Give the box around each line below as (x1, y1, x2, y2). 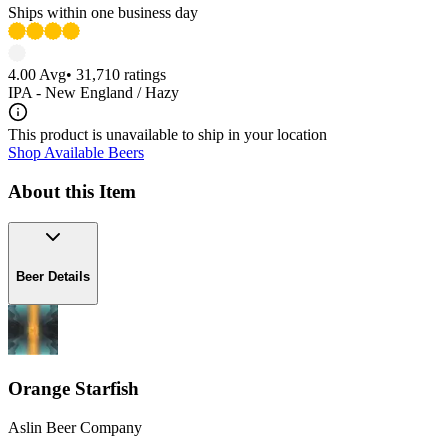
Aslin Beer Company (8, 418, 142, 436)
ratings (120, 66, 166, 84)
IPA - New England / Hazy (8, 84, 179, 102)
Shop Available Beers (8, 144, 144, 162)
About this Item (8, 181, 136, 203)
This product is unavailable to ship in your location (8, 126, 327, 144)
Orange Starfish (8, 377, 139, 399)
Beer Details (16, 269, 90, 285)
